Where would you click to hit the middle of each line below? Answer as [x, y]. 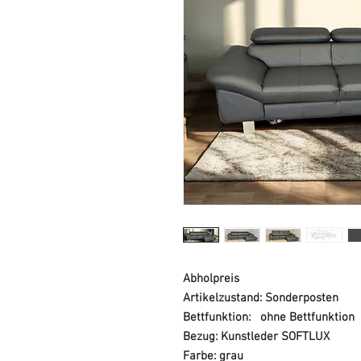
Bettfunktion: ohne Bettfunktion [270, 317]
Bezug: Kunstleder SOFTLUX [256, 336]
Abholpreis [211, 278]
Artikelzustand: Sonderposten [261, 298]
